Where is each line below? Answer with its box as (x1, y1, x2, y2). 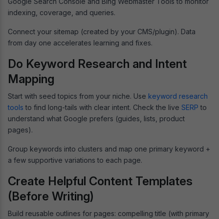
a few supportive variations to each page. (8, 155, 142, 164)
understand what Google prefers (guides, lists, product (8, 114, 185, 123)
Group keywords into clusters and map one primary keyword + (8, 144, 210, 153)
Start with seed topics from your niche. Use (8, 91, 148, 100)
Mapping (8, 71, 54, 86)
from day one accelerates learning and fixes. (8, 38, 153, 47)
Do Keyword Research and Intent (8, 56, 187, 71)
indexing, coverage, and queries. (8, 8, 115, 17)
